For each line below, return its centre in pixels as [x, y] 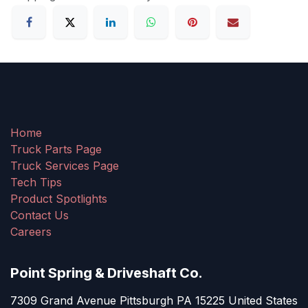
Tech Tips [36, 183]
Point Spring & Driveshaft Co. [106, 273]
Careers [31, 232]
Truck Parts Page [56, 150]
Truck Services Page [65, 166]
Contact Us [40, 216]
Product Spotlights [59, 199]
